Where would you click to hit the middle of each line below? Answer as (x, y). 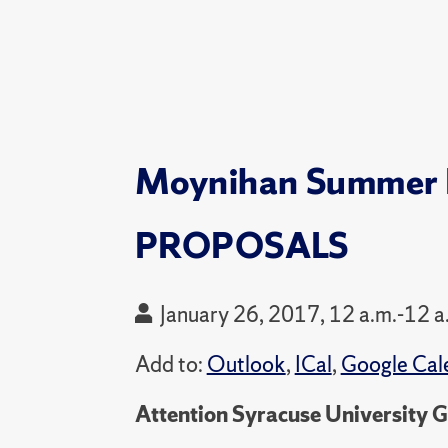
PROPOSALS (241, 246)
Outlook (246, 364)
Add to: (168, 364)
